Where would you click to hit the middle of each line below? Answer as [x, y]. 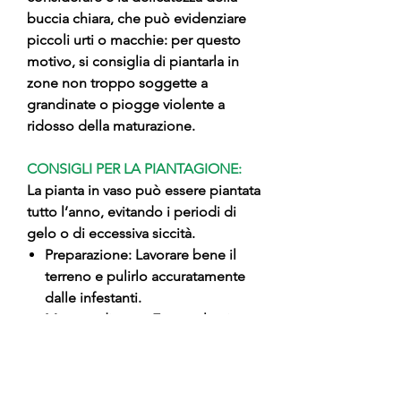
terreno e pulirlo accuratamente [145, 276]
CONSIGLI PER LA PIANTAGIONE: [134, 169]
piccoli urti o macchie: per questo [134, 40]
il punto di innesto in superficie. [145, 384]
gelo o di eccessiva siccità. [111, 233]
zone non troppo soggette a [117, 83]
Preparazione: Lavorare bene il [141, 255]
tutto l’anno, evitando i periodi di [132, 212]
